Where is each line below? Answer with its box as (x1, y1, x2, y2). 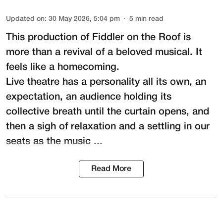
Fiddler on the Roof (89, 33, 180, 42)
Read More (91, 165, 131, 172)
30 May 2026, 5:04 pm (49, 15, 120, 22)
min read (135, 15, 164, 22)
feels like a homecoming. (6, 62, 119, 72)
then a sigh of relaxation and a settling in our (6, 122, 210, 131)
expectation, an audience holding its (6, 92, 171, 102)
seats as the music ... (6, 137, 103, 146)
